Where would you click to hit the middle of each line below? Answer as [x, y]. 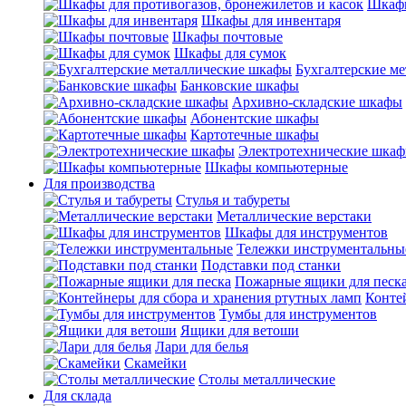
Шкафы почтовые [227, 37]
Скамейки [155, 363]
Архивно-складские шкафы [317, 102]
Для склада [77, 396]
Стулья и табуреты [233, 200]
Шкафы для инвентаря [271, 20]
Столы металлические [267, 379]
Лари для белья [202, 347]
